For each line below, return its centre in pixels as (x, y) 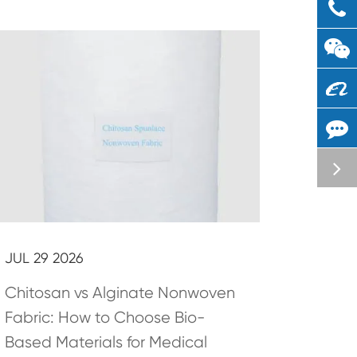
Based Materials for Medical (106, 342)
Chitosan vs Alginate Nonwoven (120, 292)
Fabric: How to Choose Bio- (104, 317)
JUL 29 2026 (44, 257)
